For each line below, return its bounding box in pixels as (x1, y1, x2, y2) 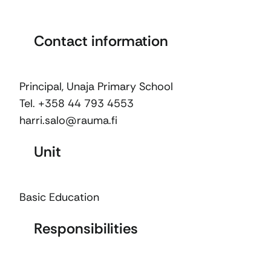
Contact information (34, 31, 168, 50)
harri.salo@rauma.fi (19, 113, 117, 128)
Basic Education (19, 190, 99, 204)
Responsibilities (34, 219, 138, 238)
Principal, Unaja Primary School (19, 79, 173, 94)
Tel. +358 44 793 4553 (19, 96, 134, 111)
